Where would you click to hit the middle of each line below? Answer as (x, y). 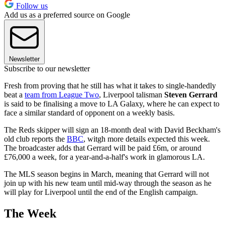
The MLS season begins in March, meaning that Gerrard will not (106, 174)
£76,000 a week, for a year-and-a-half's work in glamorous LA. (104, 157)
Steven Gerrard (191, 94)
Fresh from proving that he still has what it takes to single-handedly (110, 85)
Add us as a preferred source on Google (67, 15)
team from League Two (62, 94)
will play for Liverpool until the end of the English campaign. (101, 192)
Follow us (31, 6)
